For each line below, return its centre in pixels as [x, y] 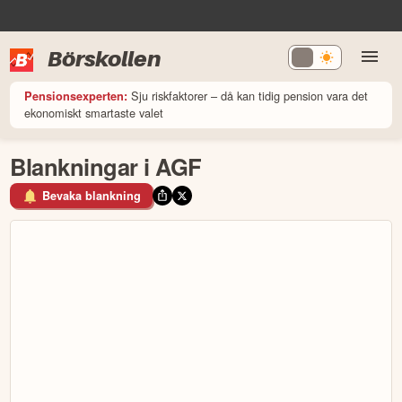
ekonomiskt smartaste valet [94, 112]
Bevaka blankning [92, 196]
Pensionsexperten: [76, 96]
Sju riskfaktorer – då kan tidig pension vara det [250, 95]
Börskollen [105, 58]
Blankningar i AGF [106, 166]
